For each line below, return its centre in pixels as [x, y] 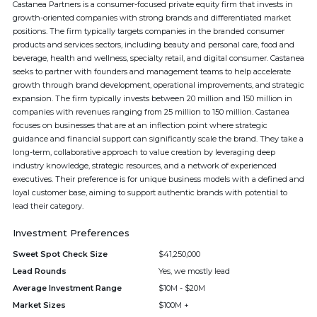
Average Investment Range [67, 288]
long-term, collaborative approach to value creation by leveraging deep [144, 152]
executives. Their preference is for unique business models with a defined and [158, 179]
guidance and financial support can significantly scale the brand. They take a [158, 139]
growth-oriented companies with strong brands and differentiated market [152, 18]
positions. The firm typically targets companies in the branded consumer [149, 31]
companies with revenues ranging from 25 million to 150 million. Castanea [151, 112]
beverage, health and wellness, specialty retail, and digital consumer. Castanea [158, 58]
